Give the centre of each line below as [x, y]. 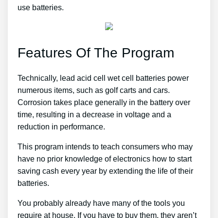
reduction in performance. [61, 127]
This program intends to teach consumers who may [105, 146]
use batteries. [41, 8]
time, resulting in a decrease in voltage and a [94, 114]
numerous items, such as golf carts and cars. [94, 90]
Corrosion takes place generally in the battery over [104, 102]
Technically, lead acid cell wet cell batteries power [103, 78]
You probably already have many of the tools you [101, 203]
